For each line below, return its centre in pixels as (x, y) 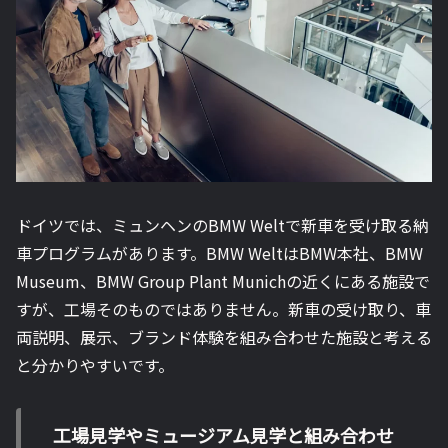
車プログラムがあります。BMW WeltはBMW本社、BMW (219, 253)
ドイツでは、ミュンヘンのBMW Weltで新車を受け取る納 (222, 225)
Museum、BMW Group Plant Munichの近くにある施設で (223, 281)
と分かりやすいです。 (95, 365)
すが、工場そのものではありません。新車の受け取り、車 (223, 309)
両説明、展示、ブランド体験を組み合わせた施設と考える (224, 337)
